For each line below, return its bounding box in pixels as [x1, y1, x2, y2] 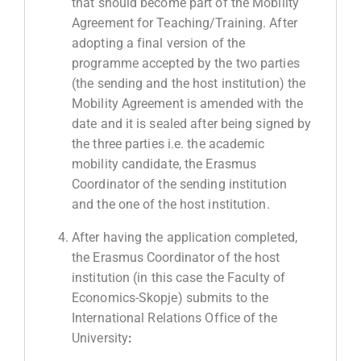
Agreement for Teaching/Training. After [72, 15, 297, 31]
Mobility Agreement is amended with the [72, 95, 303, 111]
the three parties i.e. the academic [72, 135, 265, 151]
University [72, 330, 128, 346]
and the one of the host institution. [72, 196, 270, 212]
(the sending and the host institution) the [72, 75, 306, 91]
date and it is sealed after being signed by [72, 115, 312, 131]
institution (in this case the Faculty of [72, 269, 286, 285]
